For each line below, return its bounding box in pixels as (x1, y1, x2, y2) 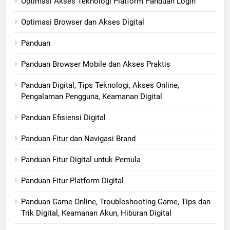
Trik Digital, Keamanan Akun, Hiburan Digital (21, 208, 171, 218)
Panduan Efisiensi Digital (21, 112, 106, 122)
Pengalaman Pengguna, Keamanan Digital (21, 91, 162, 101)
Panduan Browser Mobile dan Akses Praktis (21, 59, 170, 69)
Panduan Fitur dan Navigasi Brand (21, 133, 136, 143)
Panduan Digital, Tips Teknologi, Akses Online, (21, 80, 179, 90)
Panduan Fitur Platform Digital (21, 176, 124, 185)
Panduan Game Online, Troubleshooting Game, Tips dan (21, 197, 210, 206)
